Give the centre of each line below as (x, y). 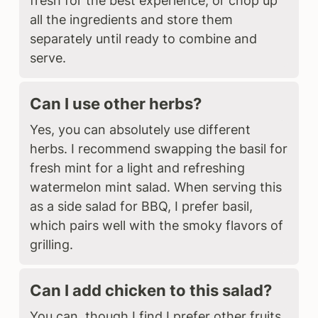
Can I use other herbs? (116, 103)
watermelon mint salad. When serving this (156, 187)
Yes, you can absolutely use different (141, 129)
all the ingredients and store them (132, 19)
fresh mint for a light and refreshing (138, 168)
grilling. (52, 244)
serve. (48, 57)
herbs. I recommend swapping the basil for (159, 148)
